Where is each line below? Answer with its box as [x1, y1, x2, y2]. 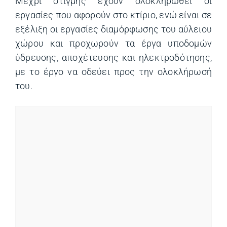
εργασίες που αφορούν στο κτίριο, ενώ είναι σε [15, 10, 212, 20]
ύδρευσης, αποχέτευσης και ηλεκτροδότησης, [15, 52, 212, 63]
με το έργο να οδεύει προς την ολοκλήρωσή [15, 66, 212, 77]
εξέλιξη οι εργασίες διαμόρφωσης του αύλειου [15, 24, 212, 34]
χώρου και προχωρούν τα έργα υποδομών [15, 38, 212, 49]
